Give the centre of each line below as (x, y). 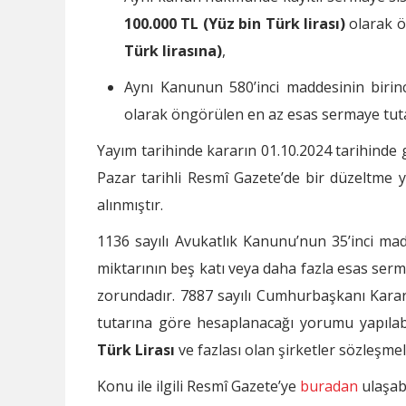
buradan (329, 386)
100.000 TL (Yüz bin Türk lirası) (235, 23)
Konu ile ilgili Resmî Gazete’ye (198, 386)
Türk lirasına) (173, 50)
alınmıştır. (130, 204)
